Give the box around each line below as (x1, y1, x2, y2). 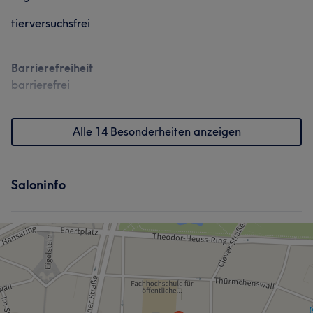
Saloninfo (11, 177, 66, 193)
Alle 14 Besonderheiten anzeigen (72, 124, 241, 138)
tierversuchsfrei (11, 16, 90, 30)
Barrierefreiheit (11, 61, 93, 75)
